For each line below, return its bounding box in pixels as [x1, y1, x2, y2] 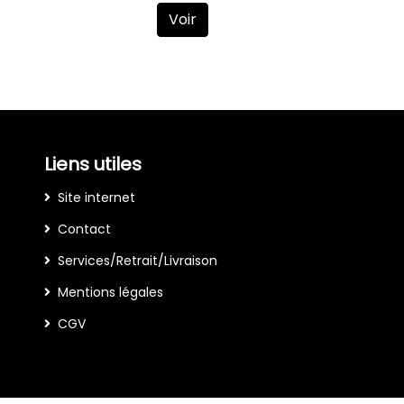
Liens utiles [44, 151, 142, 178]
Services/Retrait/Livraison [58, 252, 217, 271]
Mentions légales [58, 283, 163, 302]
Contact [58, 220, 111, 239]
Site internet [58, 188, 135, 207]
